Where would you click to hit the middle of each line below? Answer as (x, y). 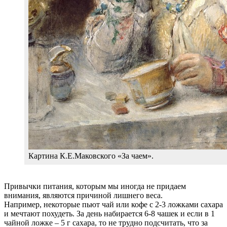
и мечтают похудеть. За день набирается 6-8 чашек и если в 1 (109, 213)
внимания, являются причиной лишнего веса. (83, 195)
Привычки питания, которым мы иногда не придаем (95, 186)
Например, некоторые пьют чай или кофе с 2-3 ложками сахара (113, 204)
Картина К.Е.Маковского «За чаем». (91, 156)
